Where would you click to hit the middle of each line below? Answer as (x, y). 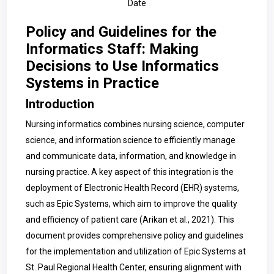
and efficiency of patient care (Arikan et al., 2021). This (130, 220)
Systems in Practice (92, 83)
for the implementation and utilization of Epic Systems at (136, 251)
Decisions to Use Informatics (122, 66)
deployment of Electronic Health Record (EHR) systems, (132, 188)
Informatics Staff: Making (112, 49)
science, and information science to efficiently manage (131, 140)
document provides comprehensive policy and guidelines (135, 235)
